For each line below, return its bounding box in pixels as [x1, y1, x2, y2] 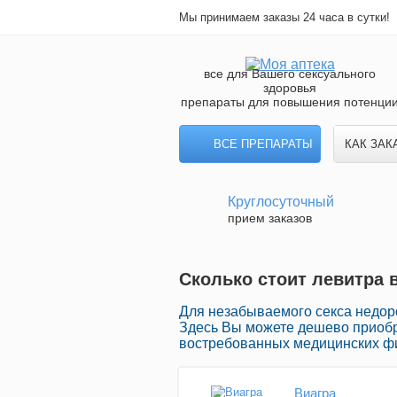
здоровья [263, 81, 316, 95]
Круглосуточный [228, 194, 334, 209]
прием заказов [228, 211, 312, 225]
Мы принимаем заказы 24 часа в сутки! [179, 11, 390, 24]
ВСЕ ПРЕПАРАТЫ [214, 137, 313, 151]
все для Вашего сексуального [204, 66, 376, 81]
